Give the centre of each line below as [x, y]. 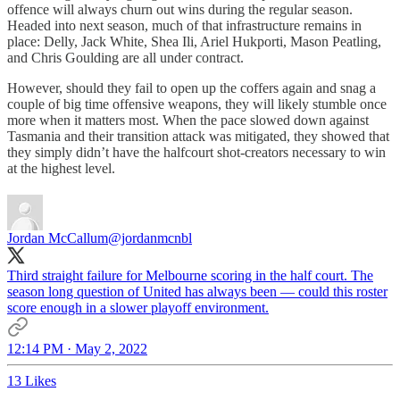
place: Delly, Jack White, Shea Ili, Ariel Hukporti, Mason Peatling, [194, 41]
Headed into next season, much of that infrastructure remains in [184, 25]
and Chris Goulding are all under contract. [125, 57]
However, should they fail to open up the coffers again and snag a [192, 87]
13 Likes [32, 380]
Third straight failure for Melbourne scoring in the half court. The [190, 275]
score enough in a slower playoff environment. [138, 307]
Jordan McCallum [58, 237]
